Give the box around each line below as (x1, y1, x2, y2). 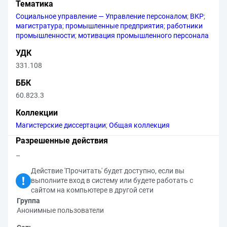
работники (167, 22, 203, 30)
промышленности (16, 31, 75, 40)
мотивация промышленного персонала (78, 31, 209, 40)
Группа (17, 197, 40, 205)
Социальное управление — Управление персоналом (16, 12, 187, 20)
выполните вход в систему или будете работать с (31, 176, 193, 184)
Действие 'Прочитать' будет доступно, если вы (31, 167, 184, 175)
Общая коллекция (109, 121, 170, 129)
